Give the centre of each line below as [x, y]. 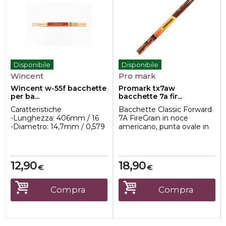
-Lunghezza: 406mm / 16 [55, 118]
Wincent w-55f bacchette [59, 88]
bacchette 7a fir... [150, 96]
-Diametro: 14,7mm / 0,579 [58, 127]
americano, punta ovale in [164, 127]
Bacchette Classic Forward [165, 109]
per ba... [25, 96]
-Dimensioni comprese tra [56, 135]
